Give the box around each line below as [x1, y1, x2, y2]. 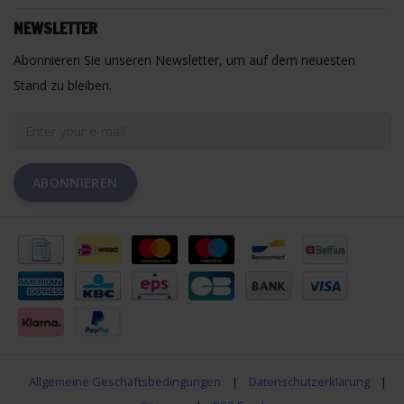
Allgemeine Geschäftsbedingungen [28, 373, 221, 390]
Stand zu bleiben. [14, 77, 112, 94]
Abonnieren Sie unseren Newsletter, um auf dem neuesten [14, 51, 355, 69]
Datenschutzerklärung [248, 373, 370, 390]
